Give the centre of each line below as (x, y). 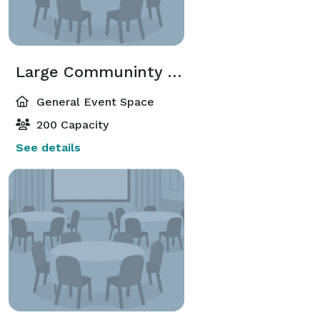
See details (48, 147)
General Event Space (94, 101)
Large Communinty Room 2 (175, 71)
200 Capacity (71, 124)
